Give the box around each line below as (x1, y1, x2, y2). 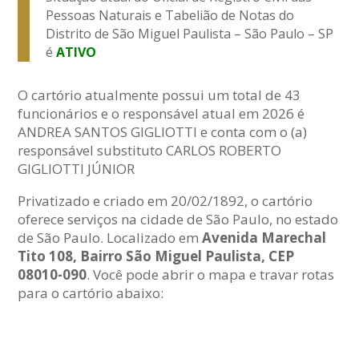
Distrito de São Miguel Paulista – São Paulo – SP (46, 25, 334, 43)
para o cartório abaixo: (18, 284, 164, 303)
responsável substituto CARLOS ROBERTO (18, 141, 282, 160)
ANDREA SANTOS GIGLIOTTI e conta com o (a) (18, 123, 308, 142)
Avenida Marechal (202, 228, 327, 248)
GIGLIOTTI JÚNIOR (18, 159, 135, 179)
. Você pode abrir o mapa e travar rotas (87, 265, 335, 284)
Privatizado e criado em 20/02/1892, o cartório (18, 192, 313, 211)
